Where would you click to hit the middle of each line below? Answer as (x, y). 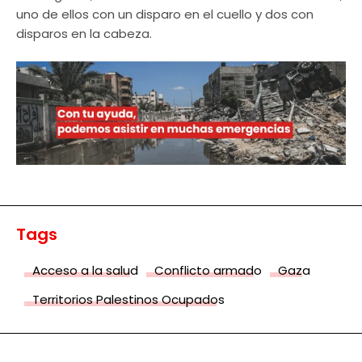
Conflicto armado (208, 270)
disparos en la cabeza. (84, 33)
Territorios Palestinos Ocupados (128, 299)
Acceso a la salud (85, 270)
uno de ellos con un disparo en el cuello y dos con (165, 14)
